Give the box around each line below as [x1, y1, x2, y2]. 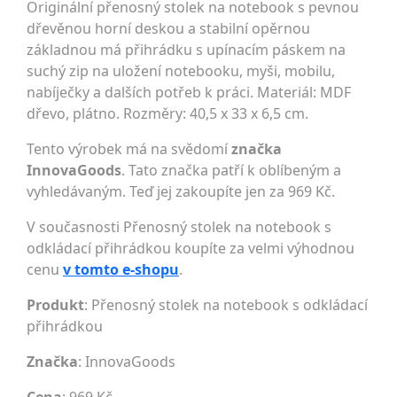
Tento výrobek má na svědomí [27, 139, 231, 159]
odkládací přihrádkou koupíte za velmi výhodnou [27, 238, 354, 258]
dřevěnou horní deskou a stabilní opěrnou [27, 19, 310, 38]
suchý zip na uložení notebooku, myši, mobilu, [27, 61, 335, 81]
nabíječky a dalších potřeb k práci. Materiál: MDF [27, 82, 351, 102]
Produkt [27, 295, 84, 315]
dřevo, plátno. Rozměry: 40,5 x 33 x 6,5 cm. [27, 104, 308, 123]
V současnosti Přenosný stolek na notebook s [27, 217, 331, 237]
